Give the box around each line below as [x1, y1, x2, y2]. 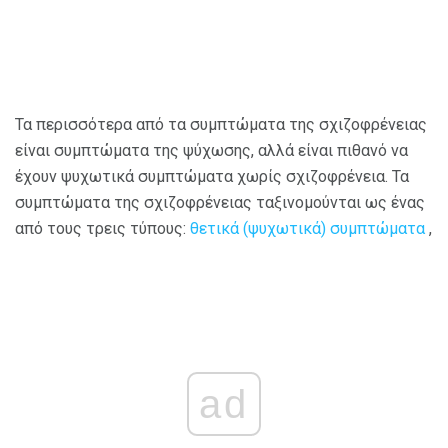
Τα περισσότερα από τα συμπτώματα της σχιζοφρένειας [15, 114, 427, 134]
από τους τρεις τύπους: [15, 218, 190, 238]
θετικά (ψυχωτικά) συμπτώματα [190, 218, 425, 238]
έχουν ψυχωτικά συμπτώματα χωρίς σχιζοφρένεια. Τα [15, 166, 409, 186]
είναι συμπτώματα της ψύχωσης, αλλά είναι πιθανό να [15, 140, 408, 160]
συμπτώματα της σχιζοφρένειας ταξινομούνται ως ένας [15, 192, 425, 212]
